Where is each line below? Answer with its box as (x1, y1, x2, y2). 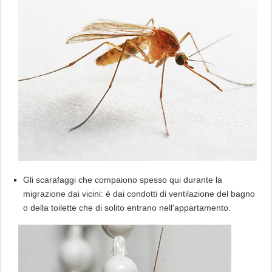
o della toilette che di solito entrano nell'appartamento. (22, 202, 231, 212)
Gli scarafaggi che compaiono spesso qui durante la (22, 174, 222, 185)
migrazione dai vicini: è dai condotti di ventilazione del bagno (22, 188, 255, 199)
